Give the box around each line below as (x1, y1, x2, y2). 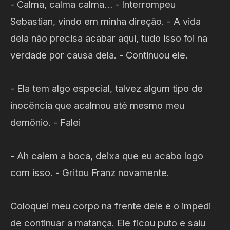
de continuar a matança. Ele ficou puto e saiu (10, 217, 205, 228)
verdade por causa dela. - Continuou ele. (10, 49, 188, 61)
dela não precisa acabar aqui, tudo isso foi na (10, 32, 207, 44)
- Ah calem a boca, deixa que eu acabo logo (10, 149, 203, 161)
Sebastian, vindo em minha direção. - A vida (10, 15, 201, 27)
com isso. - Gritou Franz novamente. (10, 166, 169, 178)
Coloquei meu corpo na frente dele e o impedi (10, 200, 211, 212)
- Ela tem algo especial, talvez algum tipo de (10, 82, 203, 94)
